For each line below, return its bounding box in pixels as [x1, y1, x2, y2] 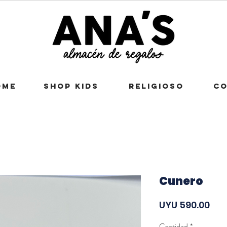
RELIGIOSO [128, 81, 184, 91]
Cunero [159, 173, 203, 189]
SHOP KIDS [43, 81, 99, 91]
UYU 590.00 [159, 198, 210, 211]
